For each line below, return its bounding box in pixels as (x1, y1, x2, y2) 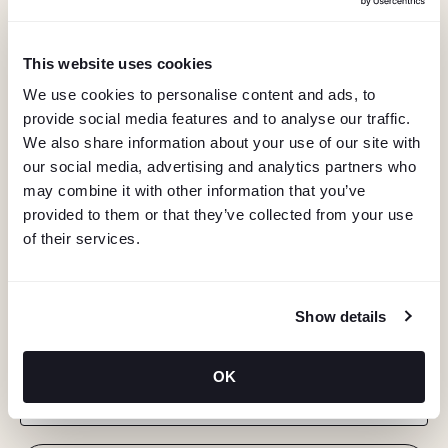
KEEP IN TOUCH (20, 305, 201, 352)
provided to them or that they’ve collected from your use (23, 206, 413, 223)
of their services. (23, 230, 140, 247)
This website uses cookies (23, 54, 213, 72)
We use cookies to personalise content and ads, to (23, 86, 376, 103)
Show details (295, 307, 387, 325)
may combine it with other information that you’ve (23, 182, 366, 199)
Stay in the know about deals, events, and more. (26, 351, 358, 370)
